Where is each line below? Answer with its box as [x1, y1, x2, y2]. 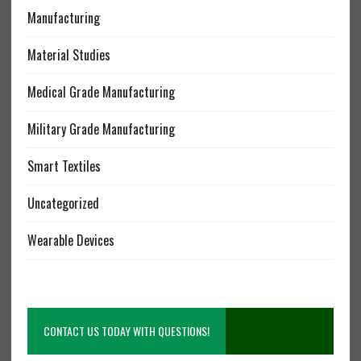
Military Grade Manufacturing [27, 119, 175, 139]
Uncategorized [27, 193, 99, 214]
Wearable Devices [27, 230, 114, 251]
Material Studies [27, 45, 110, 65]
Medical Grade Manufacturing [27, 82, 175, 102]
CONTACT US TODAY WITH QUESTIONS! [43, 322, 210, 340]
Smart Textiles [27, 156, 101, 176]
